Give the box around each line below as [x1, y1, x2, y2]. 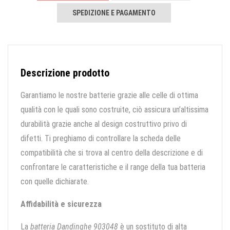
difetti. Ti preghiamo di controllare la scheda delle [21, 133, 181, 144]
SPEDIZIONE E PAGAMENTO [72, 9, 156, 17]
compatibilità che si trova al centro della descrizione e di [21, 148, 203, 158]
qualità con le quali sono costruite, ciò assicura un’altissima [21, 105, 208, 115]
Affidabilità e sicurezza [21, 199, 102, 209]
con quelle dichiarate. [21, 177, 89, 187]
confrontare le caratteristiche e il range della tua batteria [21, 162, 205, 172]
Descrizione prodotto [21, 67, 109, 80]
